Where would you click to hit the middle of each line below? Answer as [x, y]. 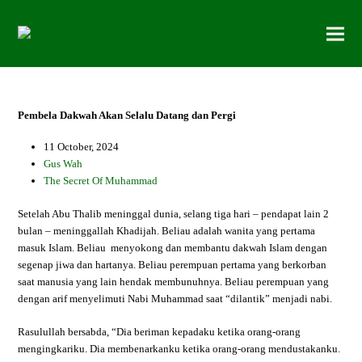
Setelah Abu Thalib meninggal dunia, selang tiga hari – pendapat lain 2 [174, 214]
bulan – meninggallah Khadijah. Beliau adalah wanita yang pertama [167, 231]
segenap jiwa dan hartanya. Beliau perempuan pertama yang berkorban [173, 265]
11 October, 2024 [82, 147]
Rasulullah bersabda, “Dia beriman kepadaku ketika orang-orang [160, 332]
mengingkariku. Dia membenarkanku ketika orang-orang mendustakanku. [179, 349]
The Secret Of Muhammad [101, 181]
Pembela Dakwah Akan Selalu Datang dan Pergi [127, 115]
